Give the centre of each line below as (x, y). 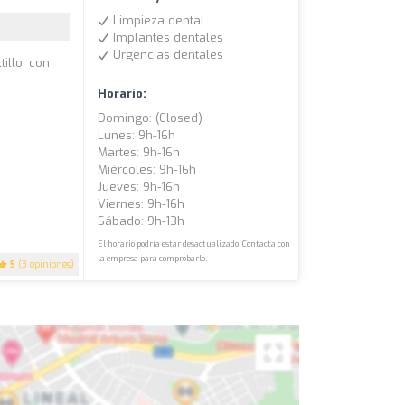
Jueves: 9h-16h (139, 187)
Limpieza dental (157, 21)
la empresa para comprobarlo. (153, 259)
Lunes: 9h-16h (137, 136)
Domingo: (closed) (151, 118)
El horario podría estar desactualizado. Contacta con (194, 245)
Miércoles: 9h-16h (147, 170)
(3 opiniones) (45, 265)
